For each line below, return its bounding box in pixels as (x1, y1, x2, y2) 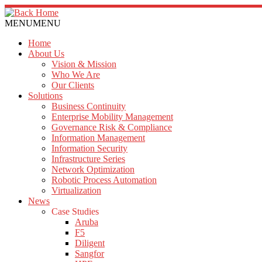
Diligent (75, 238, 105, 248)
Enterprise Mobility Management (51, 112, 173, 122)
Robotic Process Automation (51, 175, 157, 185)
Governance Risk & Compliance (51, 122, 172, 132)
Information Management (51, 133, 145, 143)
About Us (28, 49, 64, 58)
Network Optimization (51, 164, 135, 174)
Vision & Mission (51, 59, 116, 69)
